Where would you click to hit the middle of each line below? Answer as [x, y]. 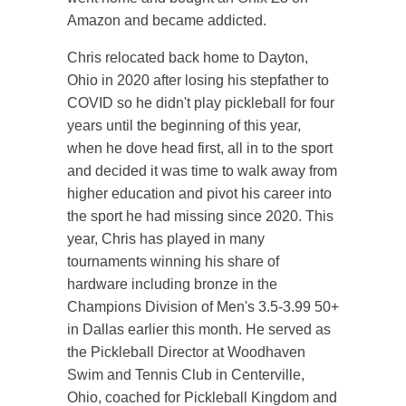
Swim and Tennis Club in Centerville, [186, 375]
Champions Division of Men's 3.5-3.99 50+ [203, 307]
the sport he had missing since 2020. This [200, 216]
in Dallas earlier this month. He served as [199, 329]
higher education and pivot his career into [199, 193]
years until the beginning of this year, [184, 126]
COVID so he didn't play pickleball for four [201, 103]
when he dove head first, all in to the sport [200, 148]
